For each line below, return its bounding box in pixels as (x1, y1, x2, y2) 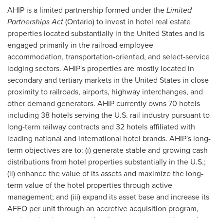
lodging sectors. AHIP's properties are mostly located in (7, 63, 194, 74)
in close (181, 74, 209, 86)
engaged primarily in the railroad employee (7, 39, 153, 51)
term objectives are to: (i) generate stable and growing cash (7, 145, 208, 156)
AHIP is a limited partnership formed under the (7, 4, 166, 16)
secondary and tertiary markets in (7, 74, 122, 86)
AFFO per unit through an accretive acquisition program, (7, 203, 199, 214)
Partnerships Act (7, 16, 63, 27)
